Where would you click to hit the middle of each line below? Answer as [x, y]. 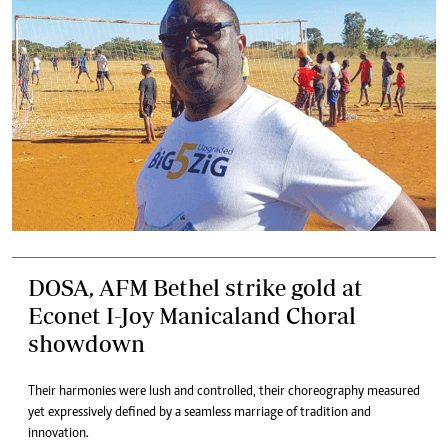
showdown [86, 343]
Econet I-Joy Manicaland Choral [192, 315]
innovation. [58, 434]
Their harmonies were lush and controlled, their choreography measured [224, 392]
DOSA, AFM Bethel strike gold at [195, 287]
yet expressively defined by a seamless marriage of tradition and [199, 413]
